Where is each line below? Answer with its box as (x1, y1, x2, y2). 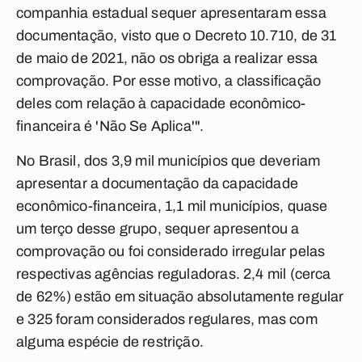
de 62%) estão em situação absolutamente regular (16, 288, 344, 305)
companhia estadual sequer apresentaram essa (16, 5, 326, 21)
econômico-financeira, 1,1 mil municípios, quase (16, 198, 328, 214)
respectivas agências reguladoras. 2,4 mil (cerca (16, 266, 331, 282)
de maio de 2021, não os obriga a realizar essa (16, 50, 318, 66)
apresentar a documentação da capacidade (16, 175, 299, 192)
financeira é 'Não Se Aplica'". (16, 118, 204, 134)
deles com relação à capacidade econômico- (16, 95, 306, 112)
